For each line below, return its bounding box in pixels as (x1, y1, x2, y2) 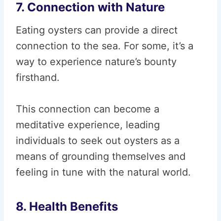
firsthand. (16, 72, 60, 83)
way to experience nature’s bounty (16, 56, 177, 68)
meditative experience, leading (16, 119, 160, 131)
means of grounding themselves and (16, 150, 185, 162)
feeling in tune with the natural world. (16, 166, 191, 178)
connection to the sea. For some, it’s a (16, 40, 193, 52)
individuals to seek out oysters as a (16, 135, 180, 147)
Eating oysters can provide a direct (16, 24, 178, 36)
